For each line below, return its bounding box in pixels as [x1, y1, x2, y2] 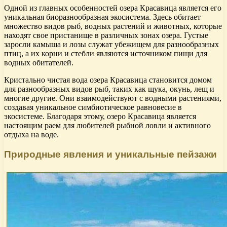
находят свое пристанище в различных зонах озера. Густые [4, 31, 208, 40]
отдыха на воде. [4, 130, 59, 139]
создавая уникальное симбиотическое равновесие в [4, 103, 182, 112]
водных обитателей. [4, 58, 73, 67]
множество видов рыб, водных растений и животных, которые [4, 22, 222, 31]
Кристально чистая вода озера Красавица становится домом [4, 75, 212, 85]
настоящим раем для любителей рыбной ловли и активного [4, 121, 211, 130]
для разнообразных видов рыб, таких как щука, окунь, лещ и [4, 85, 214, 94]
